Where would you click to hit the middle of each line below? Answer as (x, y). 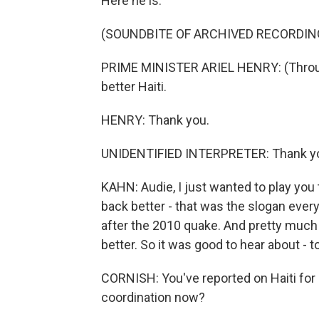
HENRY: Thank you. (155, 120)
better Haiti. (134, 87)
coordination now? (153, 297)
